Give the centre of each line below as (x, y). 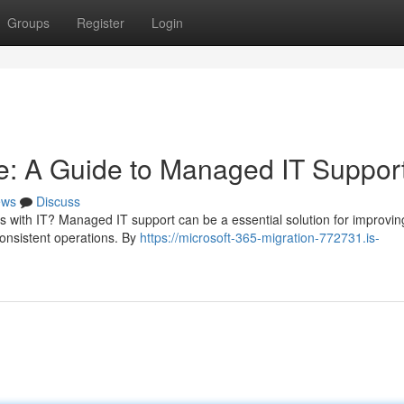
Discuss (58, 201)
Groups (28, 23)
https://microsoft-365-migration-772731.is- (260, 237)
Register (101, 23)
